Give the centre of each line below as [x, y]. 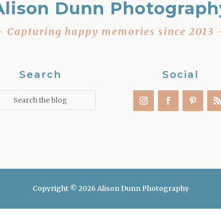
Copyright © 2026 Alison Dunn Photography [110, 189]
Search [40, 75]
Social [181, 75]
